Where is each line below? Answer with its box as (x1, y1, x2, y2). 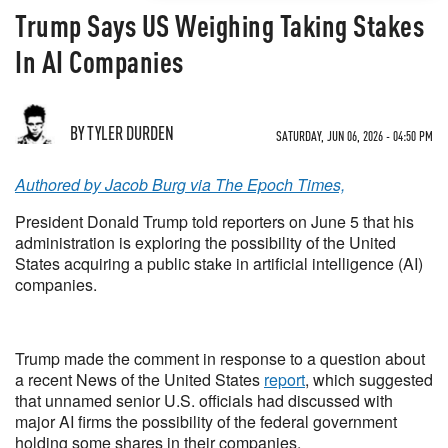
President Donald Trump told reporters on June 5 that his (15, 210, 414, 233)
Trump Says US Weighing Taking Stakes (15, 6, 424, 44)
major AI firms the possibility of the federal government (15, 410, 397, 433)
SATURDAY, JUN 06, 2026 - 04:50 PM (276, 127, 433, 144)
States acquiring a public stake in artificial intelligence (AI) (15, 252, 423, 275)
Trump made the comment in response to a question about (15, 347, 425, 370)
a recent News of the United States (15, 368, 264, 391)
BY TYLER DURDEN (70, 121, 174, 144)
